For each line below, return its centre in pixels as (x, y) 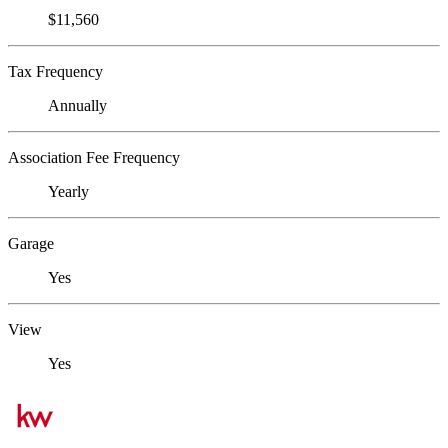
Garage (31, 244)
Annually (77, 106)
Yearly (68, 192)
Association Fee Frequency (94, 158)
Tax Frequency (55, 72)
